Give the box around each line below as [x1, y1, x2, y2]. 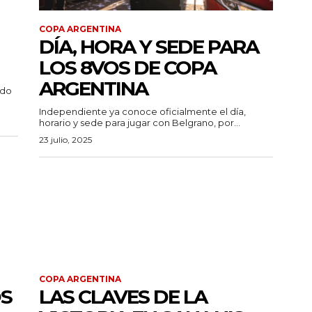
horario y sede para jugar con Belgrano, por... [39, 117, 240, 129]
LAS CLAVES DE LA [39, 285, 207, 309]
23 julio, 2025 [39, 134, 92, 146]
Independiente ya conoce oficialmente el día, [39, 106, 246, 118]
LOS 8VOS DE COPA [39, 56, 216, 80]
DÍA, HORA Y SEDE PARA [39, 35, 258, 59]
